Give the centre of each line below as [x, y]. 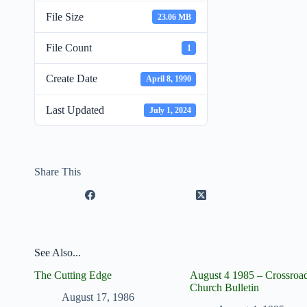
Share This [58, 171]
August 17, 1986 [98, 297]
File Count [69, 47]
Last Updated [75, 110]
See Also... [58, 252]
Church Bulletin [224, 287]
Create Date [72, 79]
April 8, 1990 [168, 79]
